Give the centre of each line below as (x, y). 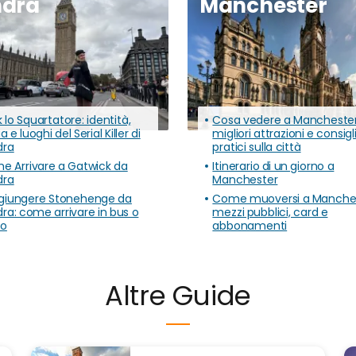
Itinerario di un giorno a (273, 166)
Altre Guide (178, 296)
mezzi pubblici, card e (270, 213)
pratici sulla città (257, 147)
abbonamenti (250, 226)
